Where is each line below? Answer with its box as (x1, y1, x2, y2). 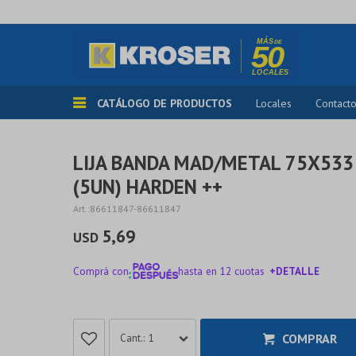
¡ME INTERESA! (163, 299, 234, 313)
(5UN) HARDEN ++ (73, 174, 222, 199)
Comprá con (73, 264, 129, 278)
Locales (256, 96, 292, 110)
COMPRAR (281, 331, 337, 346)
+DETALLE (269, 264, 319, 278)
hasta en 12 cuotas (177, 264, 265, 278)
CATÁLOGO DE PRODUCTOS (97, 96, 232, 110)
